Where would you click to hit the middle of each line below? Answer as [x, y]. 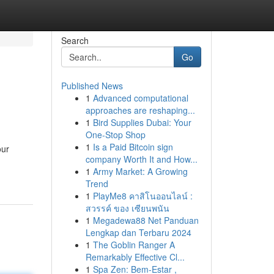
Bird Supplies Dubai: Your [142, 122]
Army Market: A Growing [140, 171]
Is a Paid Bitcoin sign [133, 147]
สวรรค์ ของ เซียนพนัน [127, 208]
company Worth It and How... [141, 159]
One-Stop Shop [115, 135]
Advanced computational [140, 98]
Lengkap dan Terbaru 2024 [138, 232]
